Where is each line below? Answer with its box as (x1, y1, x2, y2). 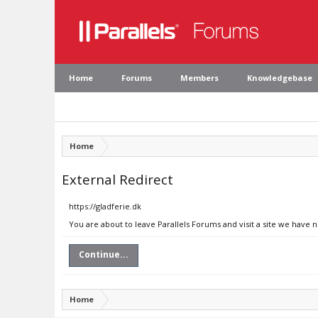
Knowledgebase (247, 72, 312, 83)
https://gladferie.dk (69, 201, 141, 212)
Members (180, 72, 219, 83)
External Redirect (62, 170, 173, 188)
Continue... (79, 248, 128, 261)
